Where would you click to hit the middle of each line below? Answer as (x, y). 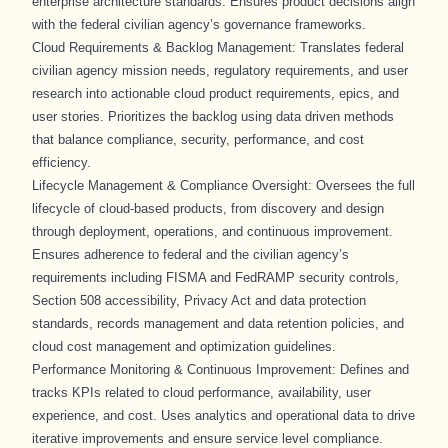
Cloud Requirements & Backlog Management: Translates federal (218, 47)
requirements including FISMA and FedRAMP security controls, (215, 277)
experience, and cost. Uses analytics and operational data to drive (223, 415)
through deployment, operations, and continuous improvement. (212, 231)
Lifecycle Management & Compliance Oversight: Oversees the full (223, 185)
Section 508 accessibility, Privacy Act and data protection (199, 300)
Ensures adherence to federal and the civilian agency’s (190, 254)
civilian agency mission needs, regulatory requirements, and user (220, 70)
